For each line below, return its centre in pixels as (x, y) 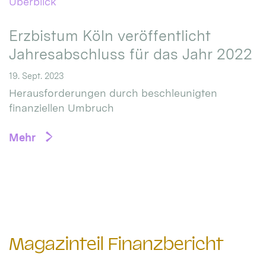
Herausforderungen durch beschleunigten (113, 93)
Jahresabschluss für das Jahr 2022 (131, 54)
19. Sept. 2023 (36, 76)
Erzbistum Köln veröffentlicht (110, 35)
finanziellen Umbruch (61, 107)
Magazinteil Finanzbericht (116, 244)
